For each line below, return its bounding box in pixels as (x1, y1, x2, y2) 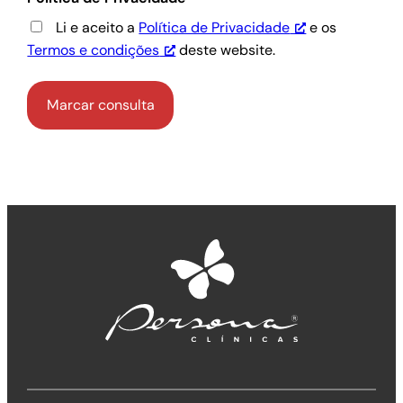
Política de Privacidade (139, 18, 291, 38)
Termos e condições (27, 40, 160, 60)
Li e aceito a (56, 18, 139, 38)
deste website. (175, 40, 276, 60)
